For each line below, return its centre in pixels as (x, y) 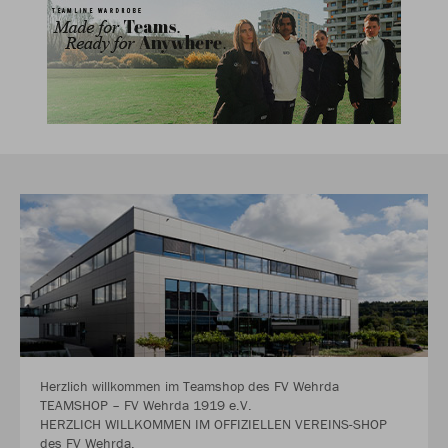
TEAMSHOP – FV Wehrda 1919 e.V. (146, 405)
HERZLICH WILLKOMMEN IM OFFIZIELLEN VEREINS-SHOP (213, 424)
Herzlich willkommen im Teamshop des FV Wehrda (189, 386)
